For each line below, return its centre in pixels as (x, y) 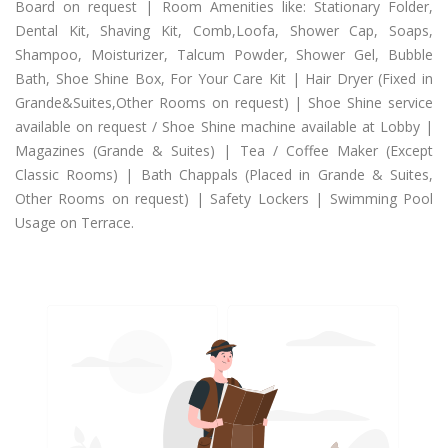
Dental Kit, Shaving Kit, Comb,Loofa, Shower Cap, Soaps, (224, 30)
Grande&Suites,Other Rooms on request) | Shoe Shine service (224, 102)
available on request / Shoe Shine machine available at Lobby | (224, 126)
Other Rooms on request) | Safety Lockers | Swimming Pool (224, 198)
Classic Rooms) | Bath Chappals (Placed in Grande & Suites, (224, 174)
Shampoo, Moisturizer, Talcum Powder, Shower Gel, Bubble (224, 54)
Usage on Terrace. (74, 222)
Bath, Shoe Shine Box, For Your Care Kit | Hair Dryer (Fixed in (224, 78)
